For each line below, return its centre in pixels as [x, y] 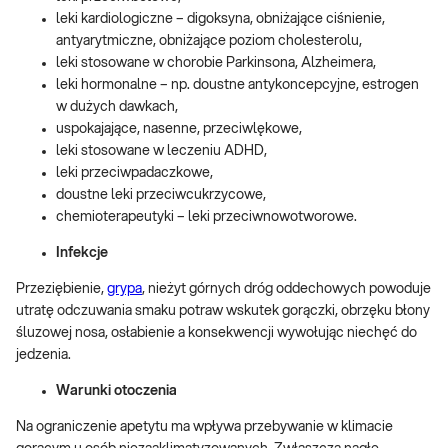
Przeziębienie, [61, 289]
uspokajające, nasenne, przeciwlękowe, [179, 129]
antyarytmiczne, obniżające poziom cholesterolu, [209, 41]
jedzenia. [43, 355]
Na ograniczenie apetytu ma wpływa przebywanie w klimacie [204, 427]
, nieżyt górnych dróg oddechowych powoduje [286, 289]
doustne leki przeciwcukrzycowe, [161, 195]
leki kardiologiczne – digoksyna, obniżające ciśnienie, [220, 19]
